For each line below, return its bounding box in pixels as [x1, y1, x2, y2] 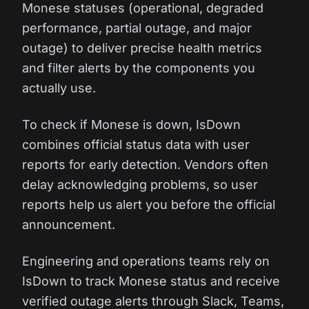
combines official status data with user [22, 137, 250, 152]
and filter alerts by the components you [22, 61, 255, 75]
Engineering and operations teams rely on [22, 254, 270, 268]
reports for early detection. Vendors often [22, 157, 268, 172]
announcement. [22, 217, 115, 232]
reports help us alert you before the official [22, 197, 275, 212]
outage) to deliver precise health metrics [22, 41, 262, 55]
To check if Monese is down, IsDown [22, 117, 241, 132]
